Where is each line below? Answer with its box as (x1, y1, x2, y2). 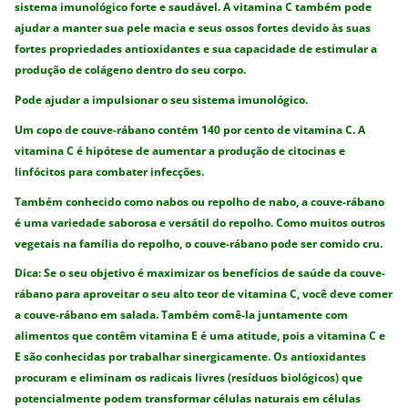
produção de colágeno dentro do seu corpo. (15, 62, 247, 78)
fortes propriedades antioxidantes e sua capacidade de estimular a (15, 41, 378, 57)
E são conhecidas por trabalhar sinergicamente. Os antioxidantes (15, 349, 367, 365)
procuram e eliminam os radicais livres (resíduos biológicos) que (15, 370, 363, 386)
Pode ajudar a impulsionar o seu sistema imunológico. (15, 92, 309, 107)
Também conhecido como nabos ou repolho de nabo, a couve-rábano (15, 193, 385, 209)
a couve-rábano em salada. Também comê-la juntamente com (15, 307, 349, 323)
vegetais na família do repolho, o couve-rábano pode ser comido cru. (15, 235, 383, 251)
